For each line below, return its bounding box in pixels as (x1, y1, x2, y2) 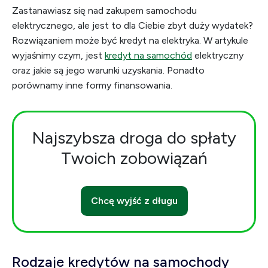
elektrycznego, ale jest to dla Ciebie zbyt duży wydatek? (12, 20, 253, 31)
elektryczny (192, 50, 243, 61)
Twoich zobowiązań (60, 148, 208, 168)
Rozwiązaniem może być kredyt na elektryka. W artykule (12, 35, 248, 46)
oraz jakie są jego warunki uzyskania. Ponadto (12, 65, 205, 76)
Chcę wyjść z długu (90, 195, 178, 206)
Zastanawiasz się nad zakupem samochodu (12, 5, 197, 16)
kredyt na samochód (105, 50, 192, 61)
